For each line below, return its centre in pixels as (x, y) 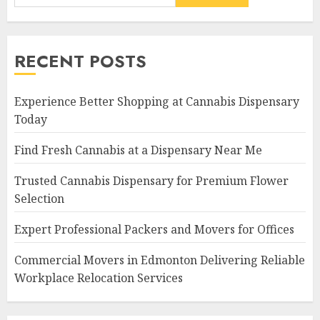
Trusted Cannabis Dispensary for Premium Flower (151, 181)
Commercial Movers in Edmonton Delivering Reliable (160, 260)
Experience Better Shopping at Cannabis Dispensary (157, 101)
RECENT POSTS (80, 61)
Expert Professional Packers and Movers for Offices (154, 229)
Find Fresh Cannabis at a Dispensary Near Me (138, 150)
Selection (39, 199)
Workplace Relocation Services (99, 278)
